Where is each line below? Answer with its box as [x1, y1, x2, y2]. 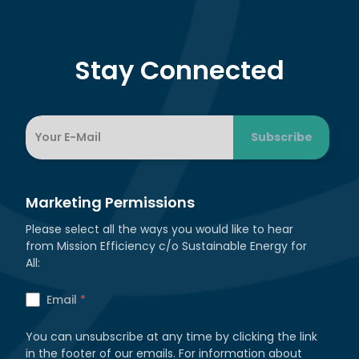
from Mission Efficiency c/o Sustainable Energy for [26, 237, 307, 254]
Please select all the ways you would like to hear [26, 220, 293, 237]
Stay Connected [75, 51, 284, 88]
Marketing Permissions [26, 192, 195, 212]
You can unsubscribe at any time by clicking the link [26, 328, 317, 345]
